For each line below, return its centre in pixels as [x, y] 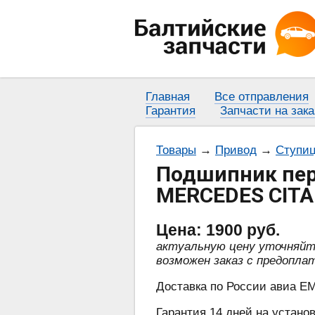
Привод [236, 150]
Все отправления [262, 97]
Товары [176, 150]
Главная [168, 97]
